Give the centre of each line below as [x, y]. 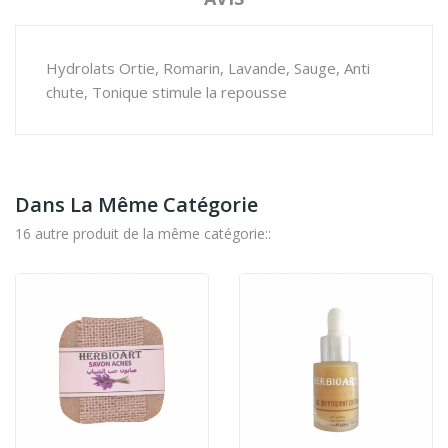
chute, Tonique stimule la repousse [168, 92]
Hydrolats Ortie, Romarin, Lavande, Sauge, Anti [208, 68]
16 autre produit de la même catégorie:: [143, 233]
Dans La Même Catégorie [136, 204]
